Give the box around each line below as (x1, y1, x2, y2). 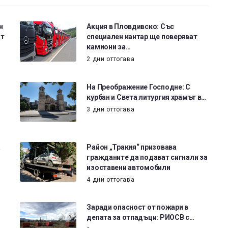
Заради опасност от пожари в (87, 203, 188, 212)
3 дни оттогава (87, 105, 135, 113)
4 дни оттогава (87, 176, 135, 183)
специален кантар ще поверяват (87, 33, 197, 41)
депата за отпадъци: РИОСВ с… (87, 213, 194, 222)
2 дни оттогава (87, 55, 135, 63)
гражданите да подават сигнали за (87, 153, 208, 161)
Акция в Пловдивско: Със (87, 22, 174, 31)
